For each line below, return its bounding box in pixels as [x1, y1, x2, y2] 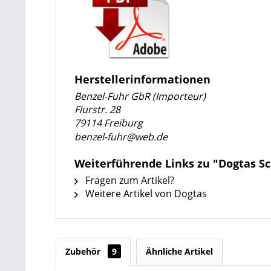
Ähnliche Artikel [146, 246, 213, 257]
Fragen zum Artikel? [83, 174, 174, 187]
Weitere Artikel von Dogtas [83, 187, 207, 200]
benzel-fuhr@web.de [74, 130, 168, 143]
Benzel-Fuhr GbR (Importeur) [74, 90, 206, 103]
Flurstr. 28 [74, 103, 120, 116]
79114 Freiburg [74, 116, 143, 129]
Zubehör [65, 246, 103, 257]
